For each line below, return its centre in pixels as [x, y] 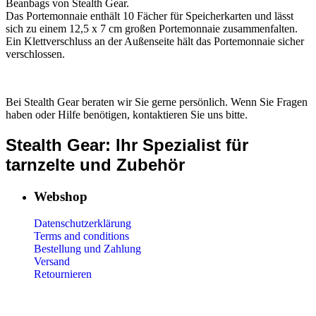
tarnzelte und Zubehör [95, 164]
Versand [52, 262]
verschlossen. [35, 54]
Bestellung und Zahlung [87, 249]
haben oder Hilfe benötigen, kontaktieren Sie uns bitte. [127, 114]
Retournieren [63, 274]
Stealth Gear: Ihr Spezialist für [127, 145]
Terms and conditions [81, 236]
